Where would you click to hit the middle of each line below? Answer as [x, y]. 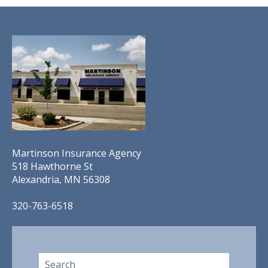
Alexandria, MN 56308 [61, 180]
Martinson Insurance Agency [77, 153]
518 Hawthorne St [52, 167]
